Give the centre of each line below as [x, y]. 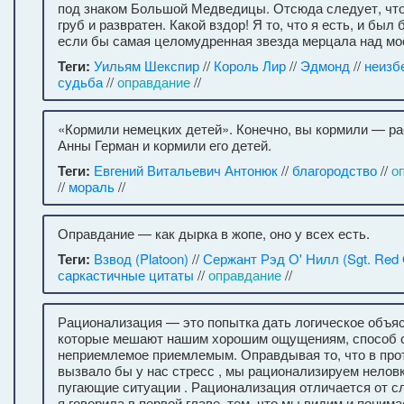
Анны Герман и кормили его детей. [165, 145]
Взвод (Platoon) [141, 258]
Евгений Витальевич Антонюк [186, 170]
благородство [335, 170]
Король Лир [250, 65]
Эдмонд [325, 65]
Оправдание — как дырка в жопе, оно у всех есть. [214, 233]
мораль [92, 186]
